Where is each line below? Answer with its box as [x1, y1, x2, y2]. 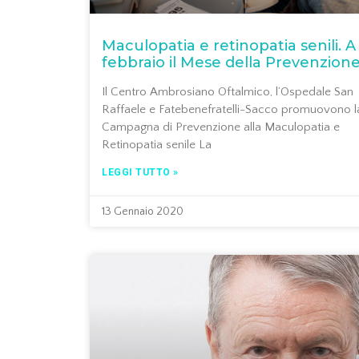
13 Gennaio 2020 [102, 205, 184, 219]
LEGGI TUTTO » [102, 167, 179, 179]
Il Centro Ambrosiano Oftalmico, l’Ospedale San [102, 85, 353, 99]
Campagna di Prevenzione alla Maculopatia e [102, 120, 340, 135]
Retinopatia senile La [102, 138, 212, 152]
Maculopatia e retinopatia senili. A [102, 37, 356, 55]
